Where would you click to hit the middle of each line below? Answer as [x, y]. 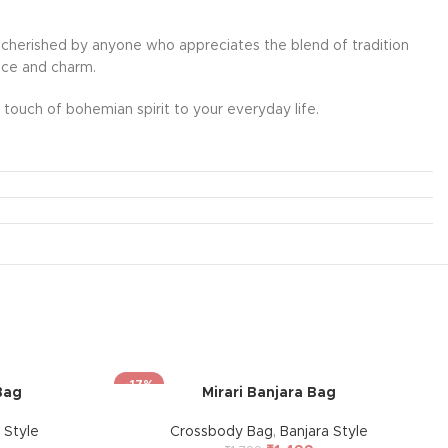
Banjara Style [323, 432]
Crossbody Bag [221, 432]
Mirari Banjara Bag [268, 393]
